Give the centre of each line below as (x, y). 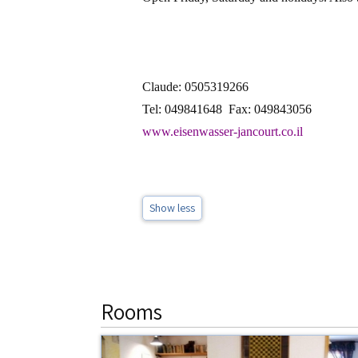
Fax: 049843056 (270, 109)
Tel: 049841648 (182, 109)
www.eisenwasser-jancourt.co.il (223, 131)
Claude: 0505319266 (195, 87)
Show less (172, 208)
